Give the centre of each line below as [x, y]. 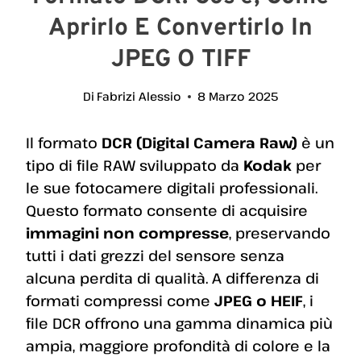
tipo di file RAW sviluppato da [135, 166]
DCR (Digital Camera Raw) [199, 143]
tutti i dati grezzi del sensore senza [155, 256]
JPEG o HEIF [259, 301]
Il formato [64, 143]
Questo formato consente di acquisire [167, 211]
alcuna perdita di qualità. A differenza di [172, 278]
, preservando [280, 233]
